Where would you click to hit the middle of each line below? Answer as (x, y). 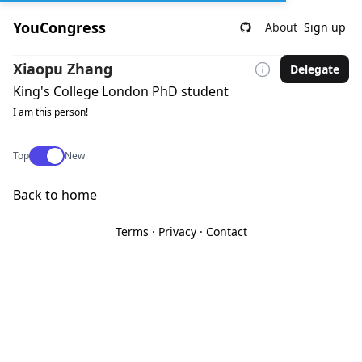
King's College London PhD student (121, 91)
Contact (226, 232)
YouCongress (59, 27)
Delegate (315, 69)
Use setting (55, 153)
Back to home (55, 195)
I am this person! (51, 112)
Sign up (325, 27)
